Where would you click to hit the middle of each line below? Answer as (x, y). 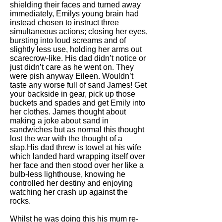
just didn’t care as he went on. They (72, 67)
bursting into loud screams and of (68, 40)
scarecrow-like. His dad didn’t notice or (78, 58)
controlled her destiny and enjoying (71, 183)
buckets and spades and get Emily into (78, 103)
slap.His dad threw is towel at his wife (76, 147)
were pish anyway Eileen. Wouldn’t (72, 76)
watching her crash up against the (69, 192)
